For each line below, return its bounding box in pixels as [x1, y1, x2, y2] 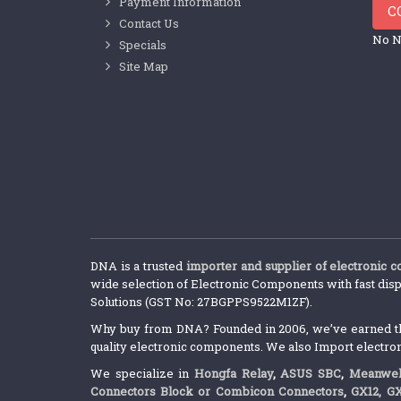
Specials [118, 37, 166, 54]
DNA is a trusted [90, 258, 187, 275]
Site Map [118, 58, 168, 75]
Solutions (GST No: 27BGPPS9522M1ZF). [90, 294, 312, 311]
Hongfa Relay [194, 365, 273, 382]
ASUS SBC [280, 365, 342, 382]
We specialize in [90, 365, 194, 382]
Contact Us [118, 15, 179, 32]
